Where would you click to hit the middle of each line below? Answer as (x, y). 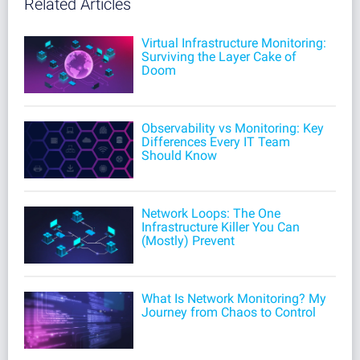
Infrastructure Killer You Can (220, 227)
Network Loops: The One (211, 213)
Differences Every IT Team (215, 141)
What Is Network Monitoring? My (233, 298)
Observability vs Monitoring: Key (232, 128)
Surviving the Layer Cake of (219, 56)
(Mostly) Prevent (188, 240)
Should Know (179, 155)
